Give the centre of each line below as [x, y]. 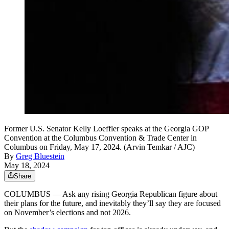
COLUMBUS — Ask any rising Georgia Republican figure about [111, 194]
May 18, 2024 [27, 165]
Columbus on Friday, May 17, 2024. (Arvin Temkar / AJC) [99, 147]
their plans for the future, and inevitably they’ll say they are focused [112, 203]
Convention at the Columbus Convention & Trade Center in [100, 138]
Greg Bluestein [40, 156]
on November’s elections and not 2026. [67, 212]
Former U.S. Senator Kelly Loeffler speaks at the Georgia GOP [106, 128]
